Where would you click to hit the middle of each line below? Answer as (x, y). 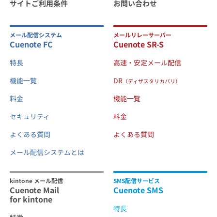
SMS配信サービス (137, 180)
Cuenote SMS (138, 190)
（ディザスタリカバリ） (152, 81)
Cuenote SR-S (139, 44)
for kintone (31, 199)
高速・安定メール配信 (147, 62)
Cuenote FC (31, 44)
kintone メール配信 (36, 180)
